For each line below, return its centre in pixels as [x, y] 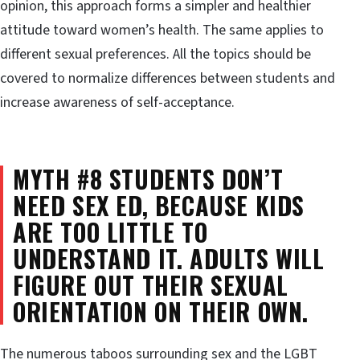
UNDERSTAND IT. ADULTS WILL [169, 258]
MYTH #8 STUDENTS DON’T [148, 178]
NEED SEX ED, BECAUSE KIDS [159, 205]
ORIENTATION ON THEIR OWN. [161, 311]
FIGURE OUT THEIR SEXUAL [151, 284]
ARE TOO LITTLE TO [110, 231]
